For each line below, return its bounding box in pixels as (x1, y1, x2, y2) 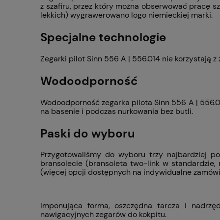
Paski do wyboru (40, 125, 135, 141)
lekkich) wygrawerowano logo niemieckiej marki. (40, 10, 213, 21)
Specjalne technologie (40, 29, 166, 45)
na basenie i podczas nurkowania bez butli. (40, 106, 193, 116)
